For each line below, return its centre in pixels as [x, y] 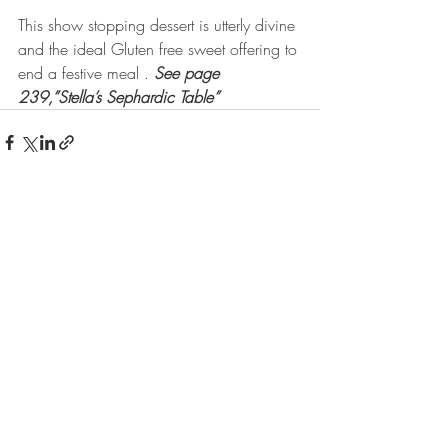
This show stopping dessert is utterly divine [159, 24]
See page [189, 72]
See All [299, 256]
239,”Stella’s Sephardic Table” [118, 96]
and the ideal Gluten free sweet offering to [160, 48]
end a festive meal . [86, 72]
